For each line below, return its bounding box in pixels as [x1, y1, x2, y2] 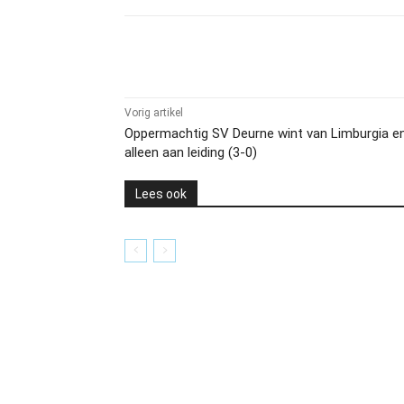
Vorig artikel [124, 106, 183, 119]
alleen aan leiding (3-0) [124, 144, 257, 161]
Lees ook [135, 187, 187, 201]
